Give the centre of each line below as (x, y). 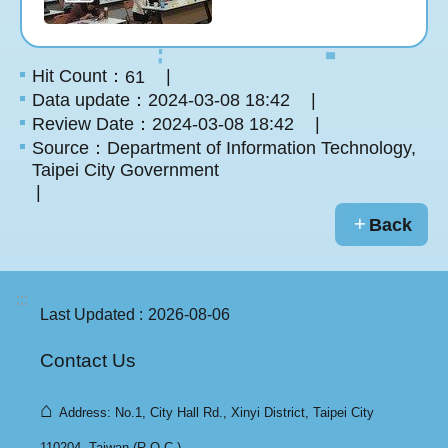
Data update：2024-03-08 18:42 (161, 100)
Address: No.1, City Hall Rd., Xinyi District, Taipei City (216, 412)
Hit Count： (78, 76)
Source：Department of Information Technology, (224, 148)
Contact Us (88, 360)
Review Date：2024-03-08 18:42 (163, 124)
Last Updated (87, 314)
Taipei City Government (125, 170)
